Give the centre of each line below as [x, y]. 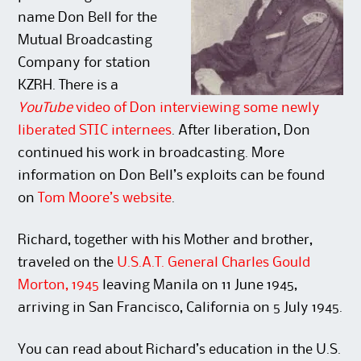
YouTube [46, 108]
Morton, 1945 [59, 286]
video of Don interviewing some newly [197, 108]
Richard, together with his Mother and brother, [166, 241]
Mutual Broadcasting [85, 41]
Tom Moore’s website [105, 199]
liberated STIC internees [95, 131]
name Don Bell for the [88, 18]
